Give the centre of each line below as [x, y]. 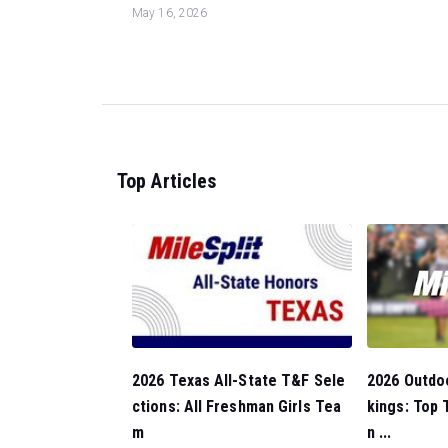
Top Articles [167, 180]
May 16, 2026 [170, 12]
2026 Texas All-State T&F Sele [238, 381]
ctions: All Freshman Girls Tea [237, 407]
